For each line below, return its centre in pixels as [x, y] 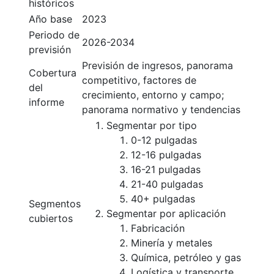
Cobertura [53, 73]
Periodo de [54, 35]
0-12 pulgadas [164, 140]
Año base [50, 19]
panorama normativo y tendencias [161, 109]
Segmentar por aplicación [166, 213]
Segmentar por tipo [152, 125]
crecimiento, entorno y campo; [153, 95]
